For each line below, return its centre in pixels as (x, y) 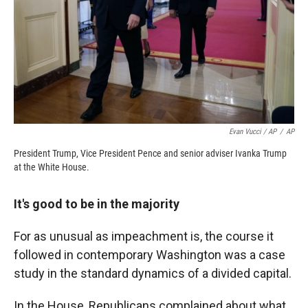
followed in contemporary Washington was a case (150, 255)
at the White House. (52, 167)
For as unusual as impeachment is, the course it (144, 236)
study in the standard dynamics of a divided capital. (153, 274)
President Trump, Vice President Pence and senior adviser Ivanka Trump (150, 154)
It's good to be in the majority (97, 204)
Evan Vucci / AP (253, 132)
